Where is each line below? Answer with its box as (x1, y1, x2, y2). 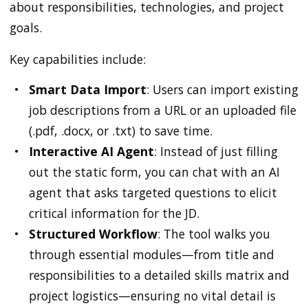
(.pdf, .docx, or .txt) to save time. (29, 122, 212, 139)
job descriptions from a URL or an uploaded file (29, 101, 296, 118)
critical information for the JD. (29, 204, 199, 221)
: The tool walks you (157, 225, 270, 242)
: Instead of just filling (154, 142, 278, 159)
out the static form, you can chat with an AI (29, 163, 280, 180)
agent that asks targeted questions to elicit (29, 184, 277, 201)
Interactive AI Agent (29, 142, 154, 159)
